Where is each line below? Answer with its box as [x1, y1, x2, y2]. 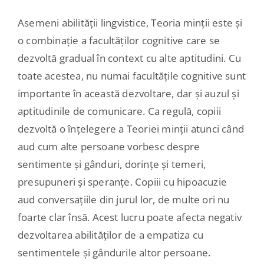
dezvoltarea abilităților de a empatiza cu [17, 227, 204, 242]
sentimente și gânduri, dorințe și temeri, [17, 157, 206, 171]
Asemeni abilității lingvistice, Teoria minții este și [17, 15, 243, 29]
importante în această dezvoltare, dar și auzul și [17, 86, 239, 100]
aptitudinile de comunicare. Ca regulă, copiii [17, 104, 221, 118]
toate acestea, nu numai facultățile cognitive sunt [17, 68, 246, 82]
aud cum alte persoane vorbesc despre [17, 139, 200, 153]
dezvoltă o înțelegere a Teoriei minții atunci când [17, 121, 244, 136]
